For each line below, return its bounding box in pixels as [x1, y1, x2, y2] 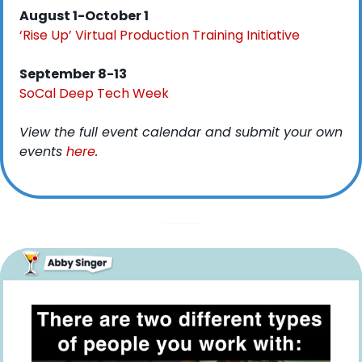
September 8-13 [19, 65, 127, 84]
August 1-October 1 [19, 6, 149, 26]
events [19, 142, 66, 162]
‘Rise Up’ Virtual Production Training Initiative [19, 26, 300, 45]
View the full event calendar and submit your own [19, 123, 343, 142]
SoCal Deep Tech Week [19, 84, 169, 103]
